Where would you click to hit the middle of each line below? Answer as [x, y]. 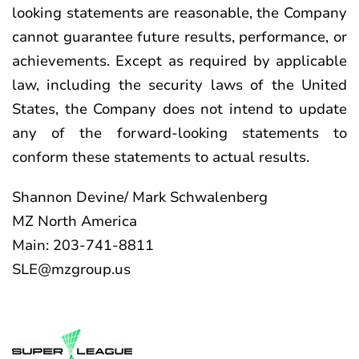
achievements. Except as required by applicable [179, 61]
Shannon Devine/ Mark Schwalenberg [140, 197]
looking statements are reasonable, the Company [179, 13]
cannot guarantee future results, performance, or [179, 37]
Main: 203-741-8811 [83, 245]
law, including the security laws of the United [179, 85]
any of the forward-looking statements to [179, 133]
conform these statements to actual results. [161, 157]
